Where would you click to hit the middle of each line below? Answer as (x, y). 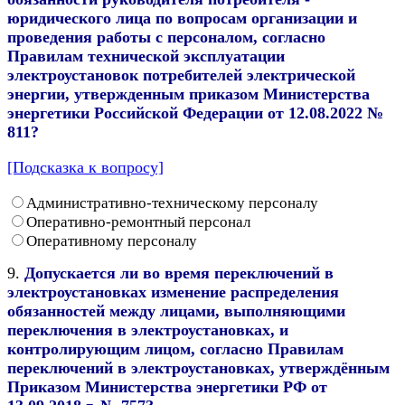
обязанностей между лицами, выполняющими (176, 311)
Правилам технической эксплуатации (146, 56)
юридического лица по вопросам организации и (182, 18)
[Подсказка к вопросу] (85, 167)
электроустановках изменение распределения (173, 292)
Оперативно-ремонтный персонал (138, 221)
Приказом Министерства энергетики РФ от (167, 386)
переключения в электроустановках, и (148, 330)
